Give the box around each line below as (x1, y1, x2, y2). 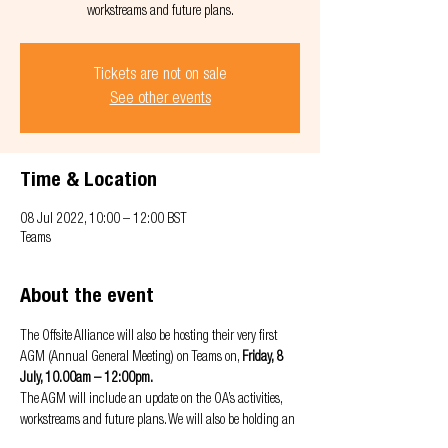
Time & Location (20, 172, 157, 192)
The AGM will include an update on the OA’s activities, (20, 393, 285, 407)
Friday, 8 (242, 351, 286, 365)
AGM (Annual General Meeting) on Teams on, (20, 351, 242, 365)
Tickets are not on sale (93, 68, 227, 84)
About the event (20, 288, 154, 308)
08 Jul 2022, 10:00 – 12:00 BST (20, 213, 187, 227)
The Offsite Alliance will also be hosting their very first (20, 330, 280, 344)
